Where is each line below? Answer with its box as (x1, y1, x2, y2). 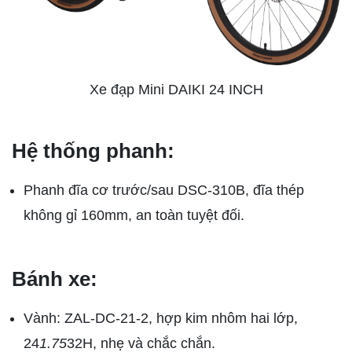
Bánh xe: (12, 266, 97, 291)
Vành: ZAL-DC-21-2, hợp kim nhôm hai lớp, (24, 310, 298, 326)
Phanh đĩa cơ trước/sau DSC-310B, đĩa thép (24, 181, 304, 198)
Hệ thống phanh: (12, 138, 174, 163)
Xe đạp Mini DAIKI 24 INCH (89, 81, 263, 97)
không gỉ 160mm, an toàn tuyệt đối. (24, 207, 244, 223)
